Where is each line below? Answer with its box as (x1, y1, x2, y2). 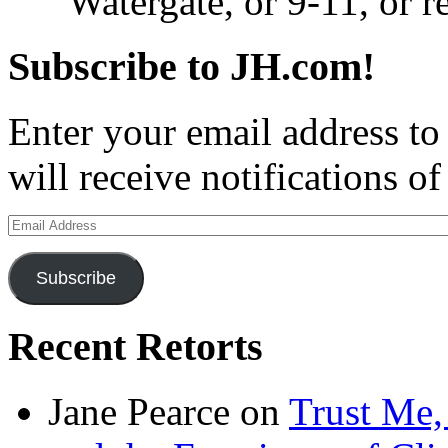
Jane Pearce (48, 390, 230, 434)
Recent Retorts (8, 324, 263, 370)
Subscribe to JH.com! (8, 43, 375, 89)
